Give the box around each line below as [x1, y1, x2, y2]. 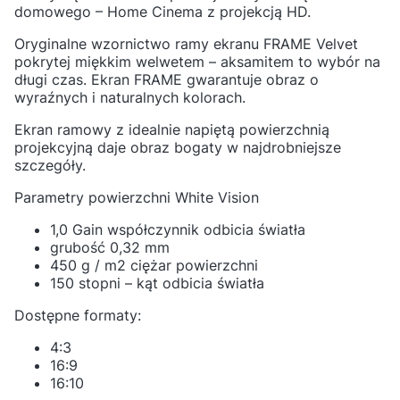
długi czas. [14, 71, 91, 89]
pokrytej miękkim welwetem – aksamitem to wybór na [14, 53, 380, 71]
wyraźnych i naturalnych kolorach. [14, 88, 250, 107]
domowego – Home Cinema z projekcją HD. [14, 3, 311, 21]
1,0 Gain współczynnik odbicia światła [50, 221, 305, 239]
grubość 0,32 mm [50, 238, 170, 257]
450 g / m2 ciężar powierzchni [50, 256, 258, 275]
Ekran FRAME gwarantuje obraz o [91, 71, 319, 89]
